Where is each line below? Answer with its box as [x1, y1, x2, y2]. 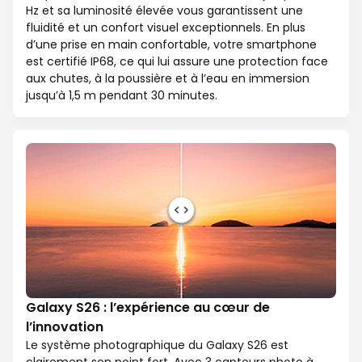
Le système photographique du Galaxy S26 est [26, 337, 288, 354]
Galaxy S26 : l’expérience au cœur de [26, 298, 270, 318]
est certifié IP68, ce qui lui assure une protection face [26, 53, 328, 70]
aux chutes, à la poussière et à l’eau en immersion [26, 70, 309, 87]
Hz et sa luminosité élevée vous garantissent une [26, 2, 303, 19]
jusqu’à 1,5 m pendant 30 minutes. [26, 87, 217, 104]
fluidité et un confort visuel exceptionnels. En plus [26, 19, 305, 36]
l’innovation [26, 318, 103, 337]
